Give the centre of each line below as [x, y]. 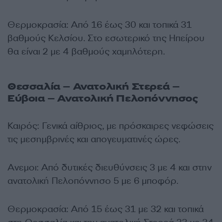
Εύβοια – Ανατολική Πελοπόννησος [103, 98]
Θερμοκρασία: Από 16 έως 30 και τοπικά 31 [100, 25]
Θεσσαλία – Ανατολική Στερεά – [93, 86]
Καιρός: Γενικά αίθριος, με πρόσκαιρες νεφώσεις [111, 126]
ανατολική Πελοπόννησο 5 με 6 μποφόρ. [93, 181]
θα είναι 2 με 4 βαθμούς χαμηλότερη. [86, 52]
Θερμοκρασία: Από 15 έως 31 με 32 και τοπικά [106, 209]
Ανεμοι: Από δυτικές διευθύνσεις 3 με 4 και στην [110, 167]
